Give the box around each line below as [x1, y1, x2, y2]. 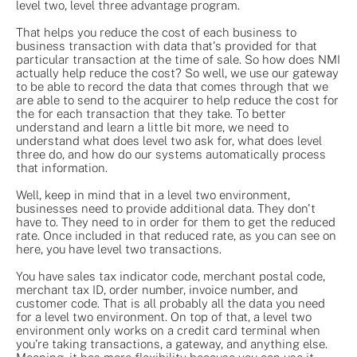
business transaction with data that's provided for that [16, 38, 317, 53]
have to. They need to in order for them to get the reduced [16, 214, 335, 229]
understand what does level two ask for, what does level [16, 133, 322, 147]
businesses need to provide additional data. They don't [16, 201, 316, 215]
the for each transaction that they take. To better [16, 106, 286, 120]
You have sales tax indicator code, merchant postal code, [16, 269, 325, 283]
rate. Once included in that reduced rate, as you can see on [16, 228, 336, 242]
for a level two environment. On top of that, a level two [16, 309, 312, 324]
